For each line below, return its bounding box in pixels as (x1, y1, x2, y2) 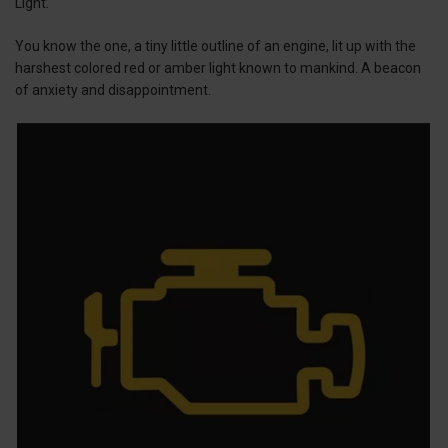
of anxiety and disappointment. (15, 82, 211, 99)
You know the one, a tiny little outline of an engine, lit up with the (15, 38, 416, 55)
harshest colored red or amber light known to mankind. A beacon (15, 60, 421, 77)
